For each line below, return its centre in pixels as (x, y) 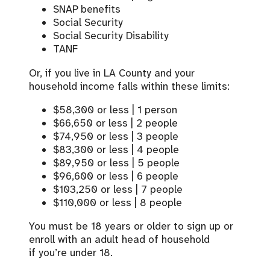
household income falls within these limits (128, 86)
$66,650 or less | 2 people (115, 123)
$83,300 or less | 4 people (116, 149)
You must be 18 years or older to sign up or (131, 226)
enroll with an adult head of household (119, 240)
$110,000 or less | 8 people (118, 202)
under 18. (91, 253)
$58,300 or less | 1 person (115, 109)
